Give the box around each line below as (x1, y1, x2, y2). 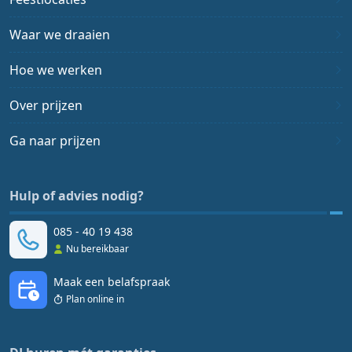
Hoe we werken (9, 61, 102, 79)
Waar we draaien (9, 26, 110, 43)
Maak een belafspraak (53, 274, 170, 289)
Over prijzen (9, 97, 82, 114)
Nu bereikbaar (66, 242, 129, 255)
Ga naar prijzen (9, 132, 101, 149)
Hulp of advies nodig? (9, 187, 144, 204)
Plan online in (66, 292, 124, 306)
